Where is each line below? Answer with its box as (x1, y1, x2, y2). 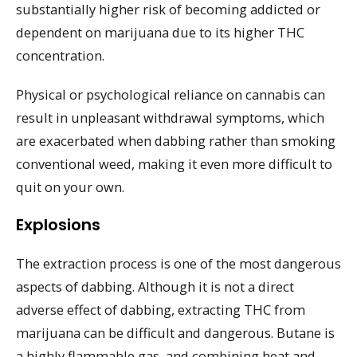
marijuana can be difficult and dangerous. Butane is (16, 324, 335, 343)
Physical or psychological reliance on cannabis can (16, 84, 325, 104)
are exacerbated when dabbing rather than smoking (16, 131, 335, 150)
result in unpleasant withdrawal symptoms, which (16, 108, 324, 127)
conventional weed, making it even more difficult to (16, 154, 332, 173)
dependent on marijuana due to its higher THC (16, 22, 304, 41)
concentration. (16, 45, 104, 65)
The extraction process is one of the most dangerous (16, 254, 341, 273)
